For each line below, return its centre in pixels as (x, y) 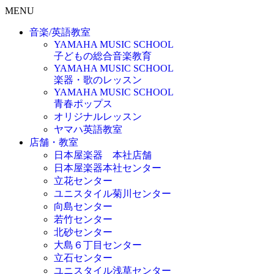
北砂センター (83, 232)
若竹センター (83, 219)
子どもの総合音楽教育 (103, 56)
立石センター (83, 257)
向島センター (83, 206)
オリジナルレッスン (98, 116)
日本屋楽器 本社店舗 (103, 155)
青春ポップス (83, 103)
